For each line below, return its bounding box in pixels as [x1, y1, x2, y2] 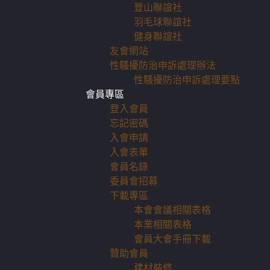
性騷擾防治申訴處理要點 [134, 74, 240, 86]
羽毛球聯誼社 [134, 16, 192, 28]
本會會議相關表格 [134, 204, 211, 216]
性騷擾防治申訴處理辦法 [110, 59, 216, 71]
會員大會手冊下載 [134, 233, 211, 245]
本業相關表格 [134, 218, 192, 230]
